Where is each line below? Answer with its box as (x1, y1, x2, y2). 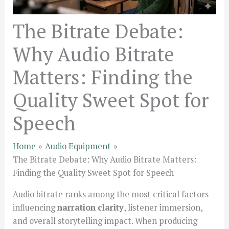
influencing (13, 202, 58, 214)
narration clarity (57, 202, 124, 214)
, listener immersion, (124, 202, 203, 214)
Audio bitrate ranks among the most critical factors (13, 189, 209, 200)
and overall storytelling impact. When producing (13, 215, 198, 227)
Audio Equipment (45, 141, 111, 152)
